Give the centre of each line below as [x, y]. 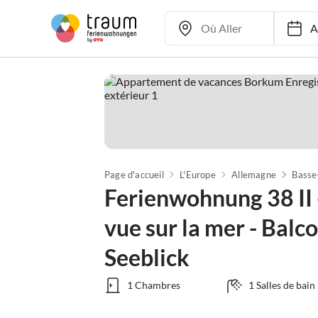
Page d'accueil [134, 175]
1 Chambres [154, 285]
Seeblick [147, 257]
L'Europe [198, 175]
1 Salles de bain [281, 285]
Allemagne [254, 175]
